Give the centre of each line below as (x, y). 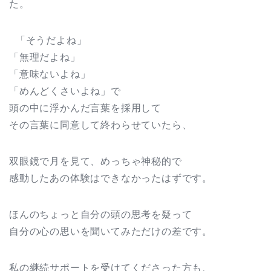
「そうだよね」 (48, 41)
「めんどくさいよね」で (65, 91)
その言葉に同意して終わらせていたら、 (101, 125)
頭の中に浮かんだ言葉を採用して (85, 108)
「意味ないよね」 (50, 74)
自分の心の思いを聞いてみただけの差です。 (111, 232)
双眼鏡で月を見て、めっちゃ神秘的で (96, 162)
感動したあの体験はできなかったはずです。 (111, 178)
